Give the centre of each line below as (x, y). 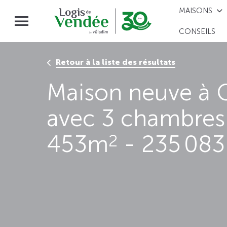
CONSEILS (197, 32)
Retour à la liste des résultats (116, 62)
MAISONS (196, 10)
